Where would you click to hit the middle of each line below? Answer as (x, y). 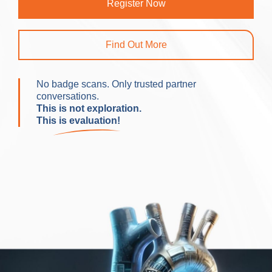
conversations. (68, 97)
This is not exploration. (89, 109)
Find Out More (136, 45)
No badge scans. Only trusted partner (116, 84)
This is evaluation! (78, 121)
